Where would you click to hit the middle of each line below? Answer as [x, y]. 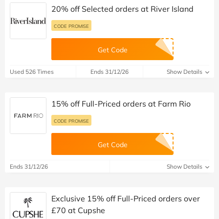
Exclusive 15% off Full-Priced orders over [126, 199]
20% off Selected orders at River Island [122, 9]
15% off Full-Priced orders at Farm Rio [121, 104]
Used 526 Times [32, 72]
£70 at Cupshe [78, 210]
